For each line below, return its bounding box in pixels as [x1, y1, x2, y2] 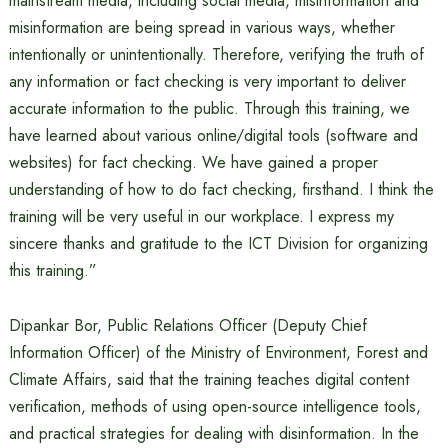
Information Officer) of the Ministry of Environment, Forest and [8, 341, 428, 364]
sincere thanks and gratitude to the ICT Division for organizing [8, 232, 428, 255]
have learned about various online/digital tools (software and [8, 124, 418, 147]
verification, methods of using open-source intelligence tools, [8, 395, 421, 418]
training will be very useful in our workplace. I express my [8, 205, 394, 228]
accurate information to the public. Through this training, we [8, 97, 410, 120]
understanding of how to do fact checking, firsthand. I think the [8, 178, 434, 201]
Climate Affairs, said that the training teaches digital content [8, 368, 409, 391]
